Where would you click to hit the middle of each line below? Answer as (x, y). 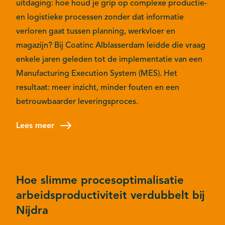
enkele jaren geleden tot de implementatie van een (109, 59)
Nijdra (32, 210)
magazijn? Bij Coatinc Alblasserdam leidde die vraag (111, 45)
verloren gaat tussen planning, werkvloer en (96, 31)
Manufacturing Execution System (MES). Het (97, 73)
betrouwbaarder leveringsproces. (77, 101)
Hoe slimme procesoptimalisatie (100, 180)
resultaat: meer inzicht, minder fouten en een (98, 87)
